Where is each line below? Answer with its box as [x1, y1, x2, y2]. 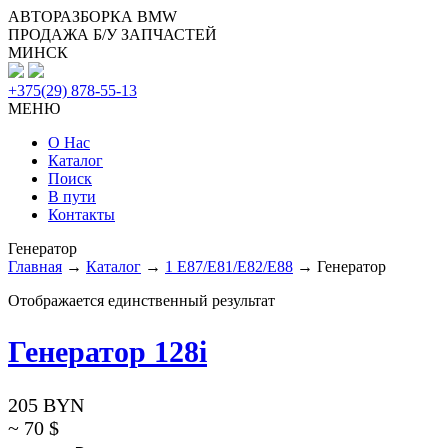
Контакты [48, 206, 115, 223]
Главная [8, 258, 62, 275]
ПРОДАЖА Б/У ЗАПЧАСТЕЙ [8, 26, 217, 43]
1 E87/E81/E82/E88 [165, 258, 293, 275]
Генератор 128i [8, 334, 207, 368]
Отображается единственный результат [8, 292, 275, 309]
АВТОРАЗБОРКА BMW [8, 8, 177, 25]
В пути [48, 188, 96, 205]
